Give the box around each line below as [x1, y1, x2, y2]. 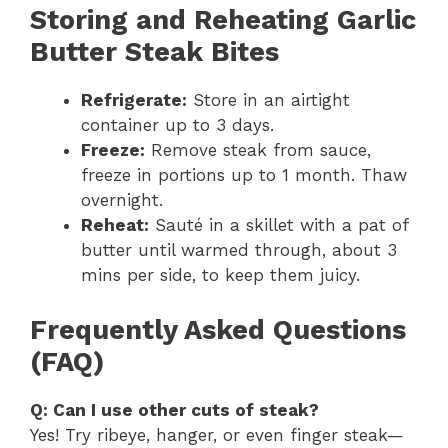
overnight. [81, 190, 163, 211]
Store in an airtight [187, 90, 350, 111]
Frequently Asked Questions [30, 313, 406, 346]
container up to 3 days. [81, 115, 274, 136]
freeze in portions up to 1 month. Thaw [81, 165, 407, 186]
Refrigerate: [81, 90, 187, 111]
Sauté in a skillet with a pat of [149, 215, 408, 236]
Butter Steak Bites [30, 36, 279, 69]
